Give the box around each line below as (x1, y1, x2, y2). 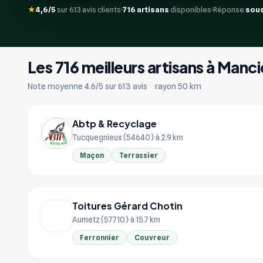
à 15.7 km (130, 214, 160, 224)
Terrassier (119, 150, 158, 160)
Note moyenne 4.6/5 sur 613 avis (28, 81, 149, 91)
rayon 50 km (153, 81, 201, 91)
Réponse (213, 5, 245, 14)
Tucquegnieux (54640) (72, 132, 154, 142)
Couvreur (134, 232, 170, 242)
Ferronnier (80, 232, 119, 242)
